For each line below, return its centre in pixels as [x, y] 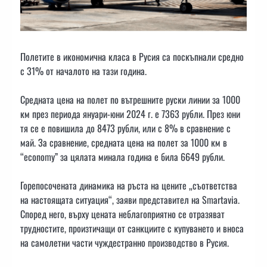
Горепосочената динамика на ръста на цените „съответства [129, 186]
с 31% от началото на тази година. [83, 71]
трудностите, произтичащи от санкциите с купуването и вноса [132, 229]
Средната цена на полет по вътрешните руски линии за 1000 [130, 100]
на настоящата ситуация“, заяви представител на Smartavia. [130, 200]
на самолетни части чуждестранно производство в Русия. [125, 243]
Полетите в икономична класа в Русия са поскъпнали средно [132, 57]
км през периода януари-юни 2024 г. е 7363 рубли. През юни [130, 114]
